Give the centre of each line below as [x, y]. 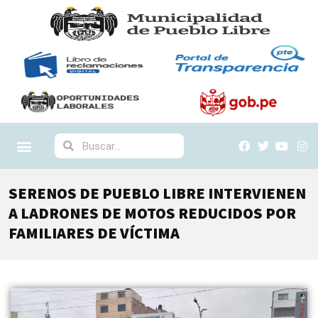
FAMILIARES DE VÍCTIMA [94, 233]
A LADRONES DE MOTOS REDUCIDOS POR [152, 213]
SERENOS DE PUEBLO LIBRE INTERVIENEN [157, 193]
